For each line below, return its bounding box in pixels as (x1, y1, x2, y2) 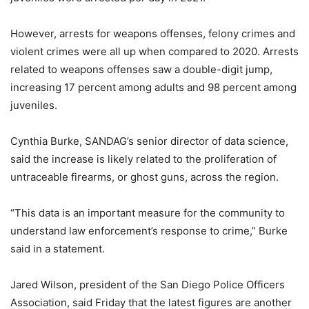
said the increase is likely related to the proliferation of (10, 152, 277, 166)
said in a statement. (10, 241, 105, 255)
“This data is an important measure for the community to (10, 206, 285, 219)
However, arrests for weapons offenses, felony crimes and (10, 26, 295, 40)
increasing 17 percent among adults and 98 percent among (10, 80, 297, 94)
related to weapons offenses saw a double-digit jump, (10, 62, 272, 76)
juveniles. (10, 98, 57, 112)
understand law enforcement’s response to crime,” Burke (10, 223, 288, 237)
